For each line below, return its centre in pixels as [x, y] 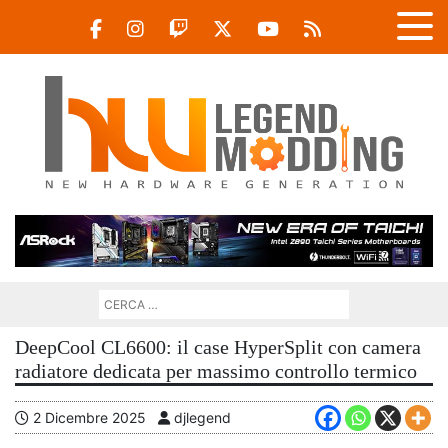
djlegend [200, 418]
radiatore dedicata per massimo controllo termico [216, 371]
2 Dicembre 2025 [89, 418]
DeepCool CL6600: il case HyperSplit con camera [218, 347]
